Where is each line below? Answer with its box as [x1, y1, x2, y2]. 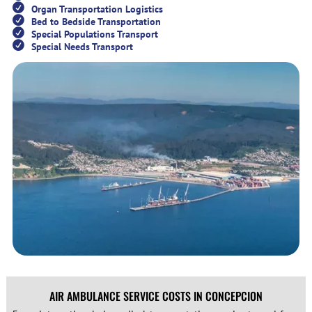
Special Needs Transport [31, 40, 133, 54]
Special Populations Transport [31, 28, 158, 41]
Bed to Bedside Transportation [31, 15, 161, 29]
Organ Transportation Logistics [31, 3, 163, 16]
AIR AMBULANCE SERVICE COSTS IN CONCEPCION [49, 287, 263, 304]
